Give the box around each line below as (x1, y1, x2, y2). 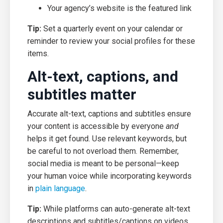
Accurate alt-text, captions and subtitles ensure (27, 109, 191, 118)
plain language (35, 183, 85, 193)
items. (27, 48, 49, 58)
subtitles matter (27, 85, 136, 103)
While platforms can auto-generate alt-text (43, 204, 190, 214)
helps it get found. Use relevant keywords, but (27, 133, 187, 143)
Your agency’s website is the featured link (47, 3, 192, 13)
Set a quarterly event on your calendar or (43, 23, 183, 33)
